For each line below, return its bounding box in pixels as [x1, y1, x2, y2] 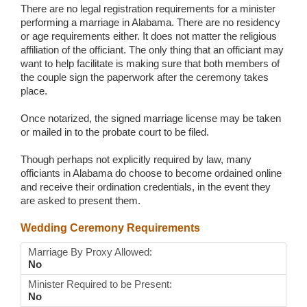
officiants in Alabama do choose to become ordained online [21, 167, 282, 180]
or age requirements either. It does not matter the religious [21, 30, 277, 42]
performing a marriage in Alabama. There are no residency [21, 16, 280, 29]
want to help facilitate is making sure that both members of [21, 58, 280, 70]
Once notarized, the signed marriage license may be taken [21, 112, 281, 125]
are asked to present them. [21, 195, 140, 207]
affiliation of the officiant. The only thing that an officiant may [21, 44, 284, 56]
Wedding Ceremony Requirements [21, 222, 200, 234]
